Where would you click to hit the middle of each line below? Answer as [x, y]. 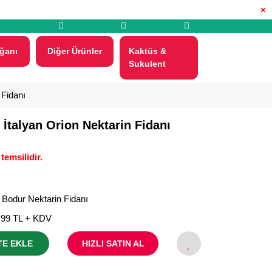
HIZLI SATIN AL [113, 243]
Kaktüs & [148, 51]
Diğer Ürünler [74, 51]
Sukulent [148, 64]
